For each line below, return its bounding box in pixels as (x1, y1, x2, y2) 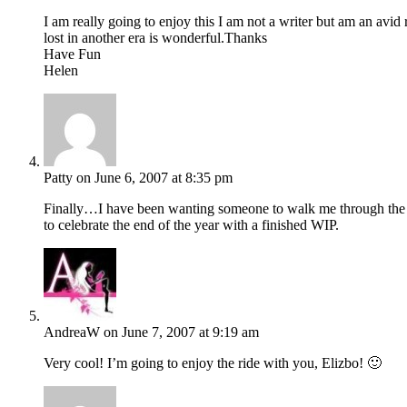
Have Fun (44, 45, 101, 62)
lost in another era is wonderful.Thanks (44, 29, 267, 45)
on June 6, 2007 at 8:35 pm (76, 169, 233, 185)
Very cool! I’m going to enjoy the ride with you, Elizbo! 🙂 (44, 354, 382, 371)
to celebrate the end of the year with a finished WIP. (44, 216, 339, 233)
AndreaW (44, 323, 100, 340)
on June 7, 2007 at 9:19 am (104, 323, 259, 340)
